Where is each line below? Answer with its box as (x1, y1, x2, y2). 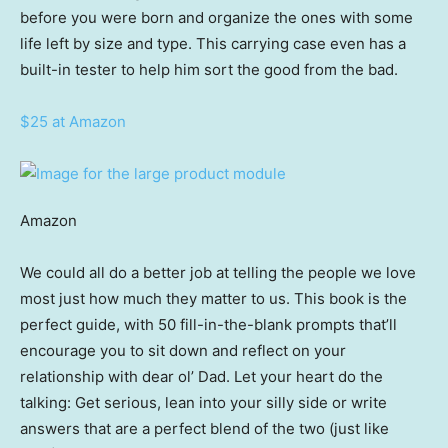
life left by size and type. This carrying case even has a (20, 34, 406, 54)
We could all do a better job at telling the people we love (20, 263, 416, 283)
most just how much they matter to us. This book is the (20, 289, 407, 309)
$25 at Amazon (20, 112, 126, 132)
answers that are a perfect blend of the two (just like (20, 419, 389, 439)
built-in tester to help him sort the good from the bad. (20, 60, 402, 80)
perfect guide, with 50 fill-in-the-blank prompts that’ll (20, 315, 397, 335)
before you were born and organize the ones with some (20, 8, 413, 28)
